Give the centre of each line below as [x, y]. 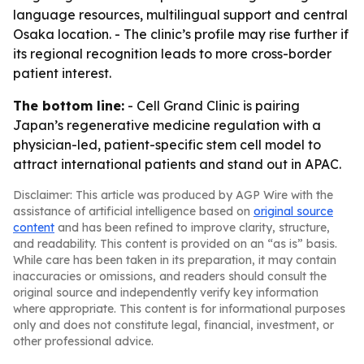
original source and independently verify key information [166, 292]
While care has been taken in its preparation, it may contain [175, 260]
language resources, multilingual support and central [180, 15]
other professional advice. [83, 341]
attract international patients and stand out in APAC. [177, 164]
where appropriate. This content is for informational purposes [179, 309]
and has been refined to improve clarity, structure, [192, 227]
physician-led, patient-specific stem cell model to [167, 145]
